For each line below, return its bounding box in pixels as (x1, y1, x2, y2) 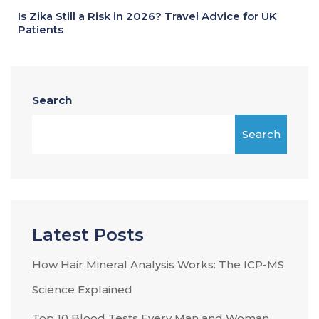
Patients (18, 23, 63, 36)
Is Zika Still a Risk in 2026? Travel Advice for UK (18, 9, 277, 23)
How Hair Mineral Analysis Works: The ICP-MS (32, 258, 284, 271)
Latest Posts (32, 224, 144, 245)
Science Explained (32, 283, 132, 296)
